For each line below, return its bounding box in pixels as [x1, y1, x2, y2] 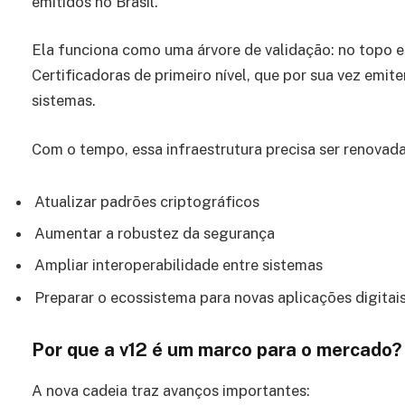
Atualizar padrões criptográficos [34, 192, 259, 211]
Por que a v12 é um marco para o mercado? [32, 339, 401, 362]
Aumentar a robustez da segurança [34, 223, 275, 242]
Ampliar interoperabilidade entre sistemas [34, 256, 323, 275]
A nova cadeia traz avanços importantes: [32, 381, 310, 400]
